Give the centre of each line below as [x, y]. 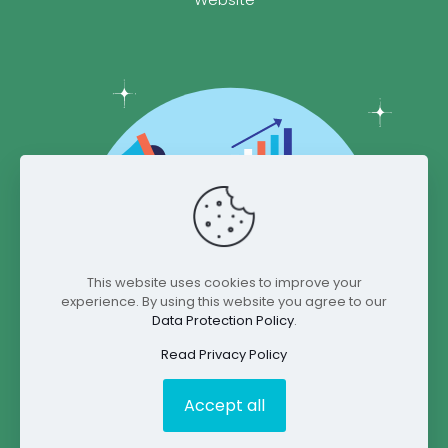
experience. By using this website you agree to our [224, 301]
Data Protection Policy [222, 320]
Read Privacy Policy [224, 354]
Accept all [224, 405]
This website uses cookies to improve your [224, 282]
